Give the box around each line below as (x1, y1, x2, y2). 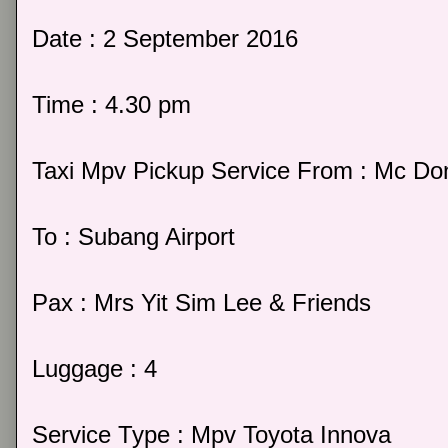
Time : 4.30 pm (32, 91, 191, 119)
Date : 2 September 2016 (32, 25, 298, 53)
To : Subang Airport (32, 223, 235, 251)
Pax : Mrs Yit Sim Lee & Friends (32, 289, 371, 317)
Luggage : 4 (32, 355, 157, 383)
